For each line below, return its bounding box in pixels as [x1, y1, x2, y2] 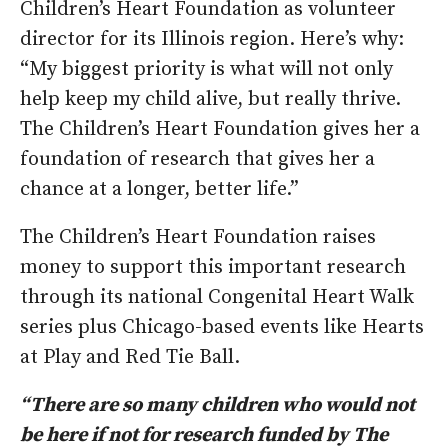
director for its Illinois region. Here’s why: [20, 27, 404, 53]
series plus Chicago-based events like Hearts [20, 315, 424, 341]
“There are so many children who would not [20, 393, 415, 419]
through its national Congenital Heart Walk [20, 285, 414, 311]
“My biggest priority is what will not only [20, 57, 393, 83]
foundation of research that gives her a [20, 147, 375, 173]
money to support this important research [20, 255, 406, 281]
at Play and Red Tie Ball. [20, 345, 240, 371]
